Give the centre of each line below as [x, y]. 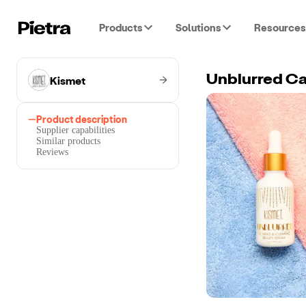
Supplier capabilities [75, 130]
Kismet [68, 80]
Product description [82, 119]
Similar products [68, 141]
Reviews [52, 152]
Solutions [198, 27]
